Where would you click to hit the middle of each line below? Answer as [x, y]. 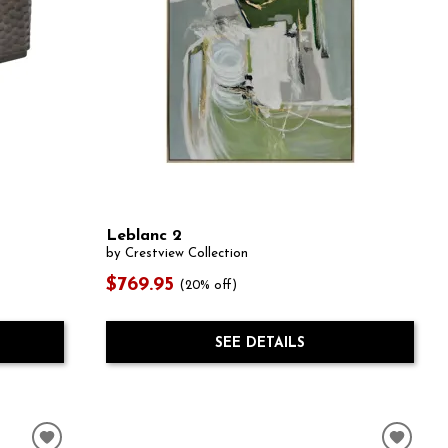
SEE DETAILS [259, 343]
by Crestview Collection [176, 253]
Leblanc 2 [143, 235]
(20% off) [209, 285]
